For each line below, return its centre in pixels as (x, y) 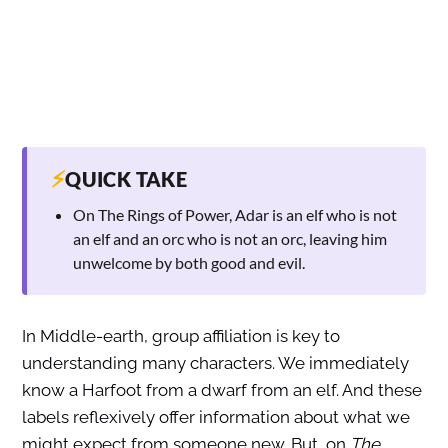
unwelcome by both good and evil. (188, 263)
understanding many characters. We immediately (215, 363)
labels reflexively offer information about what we (215, 417)
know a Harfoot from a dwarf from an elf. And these (221, 390)
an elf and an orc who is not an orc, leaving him (229, 239)
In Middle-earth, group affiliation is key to (180, 336)
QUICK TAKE (126, 179)
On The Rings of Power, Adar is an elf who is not (234, 215)
